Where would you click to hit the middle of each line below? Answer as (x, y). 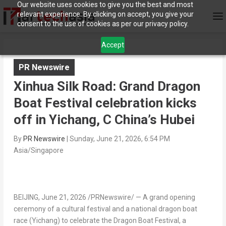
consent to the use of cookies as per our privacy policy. (103, 24)
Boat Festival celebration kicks (105, 103)
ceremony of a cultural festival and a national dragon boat (105, 209)
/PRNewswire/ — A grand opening (140, 197)
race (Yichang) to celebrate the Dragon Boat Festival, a (100, 221)
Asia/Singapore (38, 151)
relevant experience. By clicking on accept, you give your (105, 14)
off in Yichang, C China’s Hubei (104, 120)
